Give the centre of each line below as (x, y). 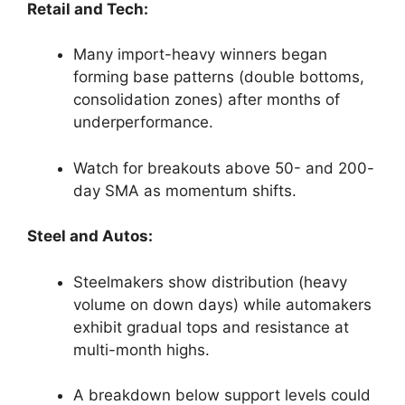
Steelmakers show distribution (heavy (210, 282)
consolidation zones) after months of (207, 100)
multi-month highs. (141, 349)
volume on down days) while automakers (222, 304)
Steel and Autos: (90, 236)
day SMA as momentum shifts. (185, 190)
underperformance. (143, 122)
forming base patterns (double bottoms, (219, 77)
